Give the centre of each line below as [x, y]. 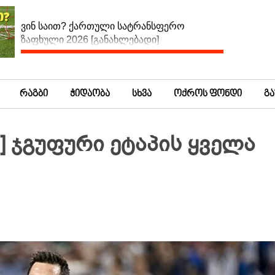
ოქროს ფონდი [208, 94]
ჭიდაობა [90, 94]
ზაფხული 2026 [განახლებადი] [90, 40]
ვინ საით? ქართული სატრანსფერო [103, 26]
